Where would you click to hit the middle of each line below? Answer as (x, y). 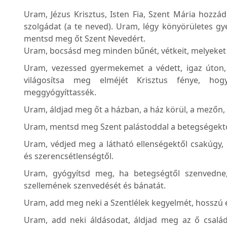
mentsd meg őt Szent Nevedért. (85, 39)
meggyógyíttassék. (60, 92)
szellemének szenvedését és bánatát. (95, 186)
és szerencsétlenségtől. (69, 156)
